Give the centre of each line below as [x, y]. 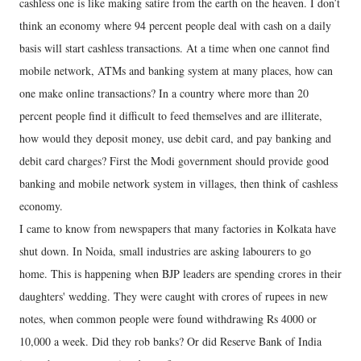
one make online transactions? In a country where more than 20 [164, 93]
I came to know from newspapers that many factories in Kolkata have [178, 228]
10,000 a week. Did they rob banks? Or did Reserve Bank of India [170, 341]
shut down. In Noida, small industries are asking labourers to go [165, 251]
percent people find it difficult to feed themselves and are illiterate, [171, 116]
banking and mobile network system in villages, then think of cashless [178, 183]
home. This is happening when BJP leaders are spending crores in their [180, 274]
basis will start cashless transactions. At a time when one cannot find [174, 48]
